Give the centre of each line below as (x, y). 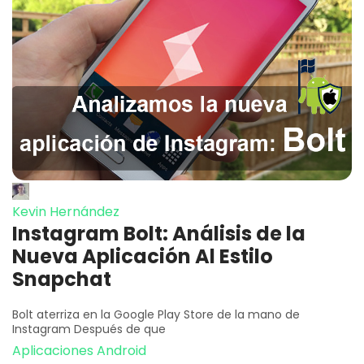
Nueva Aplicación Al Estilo (143, 256)
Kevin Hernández (66, 211)
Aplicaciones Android (79, 350)
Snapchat (62, 279)
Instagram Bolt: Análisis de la (159, 233)
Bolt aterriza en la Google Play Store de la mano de (156, 314)
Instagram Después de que (89, 329)
